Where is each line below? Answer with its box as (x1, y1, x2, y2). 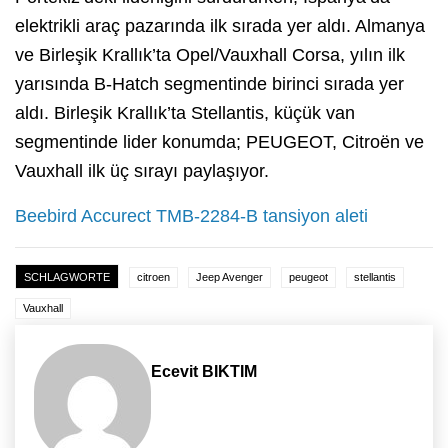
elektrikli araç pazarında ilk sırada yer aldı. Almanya (15, 16, 425, 37)
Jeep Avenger (196, 271, 263, 284)
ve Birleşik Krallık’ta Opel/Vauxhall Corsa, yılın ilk (15, 45, 405, 66)
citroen (137, 271, 170, 284)
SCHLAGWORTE (24, 271, 110, 284)
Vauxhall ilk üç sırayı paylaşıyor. (15, 161, 269, 182)
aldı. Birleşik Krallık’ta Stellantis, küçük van (15, 103, 355, 124)
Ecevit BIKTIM (151, 363, 258, 381)
